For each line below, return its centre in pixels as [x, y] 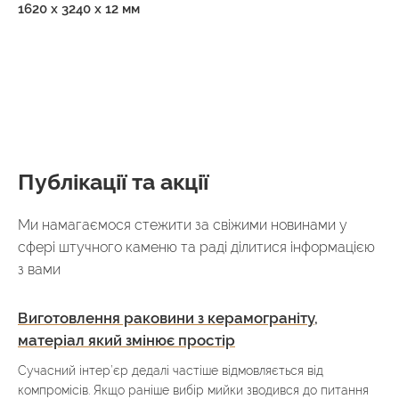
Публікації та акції [113, 181]
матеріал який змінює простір [126, 340]
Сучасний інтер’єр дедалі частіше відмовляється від [171, 370]
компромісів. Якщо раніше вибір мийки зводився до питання [193, 390]
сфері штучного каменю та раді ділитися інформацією [196, 247]
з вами [39, 269]
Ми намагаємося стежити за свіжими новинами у [183, 224]
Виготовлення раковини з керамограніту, [168, 318]
